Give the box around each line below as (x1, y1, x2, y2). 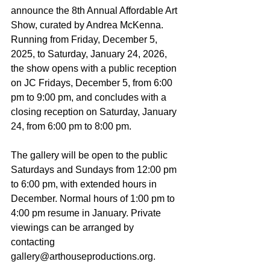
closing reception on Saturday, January (11, 107, 179, 117)
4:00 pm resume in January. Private (11, 208, 163, 218)
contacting (11, 237, 57, 247)
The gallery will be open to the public (11, 150, 170, 160)
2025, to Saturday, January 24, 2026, (11, 49, 169, 59)
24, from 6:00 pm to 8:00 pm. (11, 121, 131, 131)
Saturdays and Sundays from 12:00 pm (11, 165, 179, 175)
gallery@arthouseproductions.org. (11, 251, 155, 262)
